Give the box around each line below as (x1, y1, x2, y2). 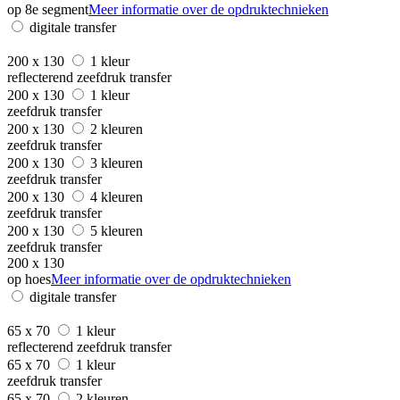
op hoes (7, 271, 51, 287)
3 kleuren (90, 154, 146, 171)
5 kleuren (90, 222, 146, 238)
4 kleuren (90, 188, 146, 204)
